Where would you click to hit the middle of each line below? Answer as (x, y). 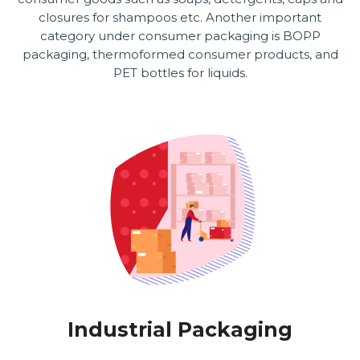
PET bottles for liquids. (180, 73)
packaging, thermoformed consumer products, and (180, 55)
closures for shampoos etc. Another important (180, 18)
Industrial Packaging (180, 329)
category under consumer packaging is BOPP (180, 36)
